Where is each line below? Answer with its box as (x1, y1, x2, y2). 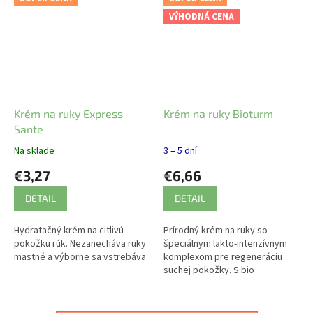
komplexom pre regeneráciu (163, 250, 282, 265)
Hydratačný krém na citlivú (14, 224, 124, 238)
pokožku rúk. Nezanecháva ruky (14, 237, 146, 252)
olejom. (163, 290, 194, 305)
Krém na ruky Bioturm (163, 107, 273, 121)
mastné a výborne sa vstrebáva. (14, 250, 148, 265)
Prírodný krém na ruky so (163, 224, 268, 238)
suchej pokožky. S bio (163, 263, 254, 278)
